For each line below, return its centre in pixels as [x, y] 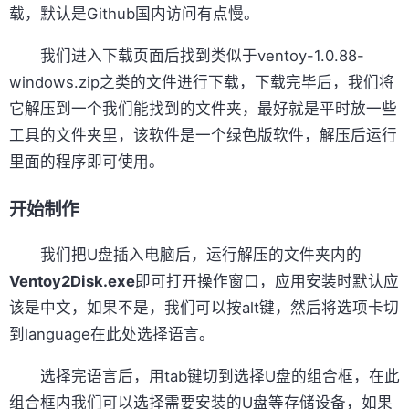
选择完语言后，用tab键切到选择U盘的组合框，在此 [204, 376]
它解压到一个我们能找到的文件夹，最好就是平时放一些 [203, 108]
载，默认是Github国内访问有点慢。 [134, 14]
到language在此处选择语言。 [112, 334]
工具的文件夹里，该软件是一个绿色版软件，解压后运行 [203, 135]
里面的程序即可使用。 [87, 161]
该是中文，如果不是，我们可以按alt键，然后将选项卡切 [204, 307]
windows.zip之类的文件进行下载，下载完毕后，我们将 [202, 82]
